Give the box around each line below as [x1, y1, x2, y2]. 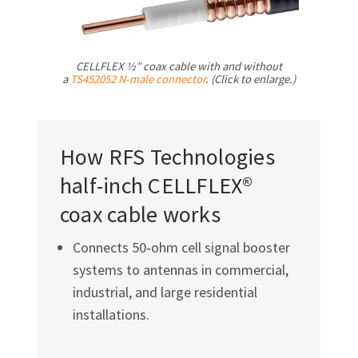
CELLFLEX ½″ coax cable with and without [76, 59, 282, 74]
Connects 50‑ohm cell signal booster [72, 238, 290, 257]
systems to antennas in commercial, [72, 261, 288, 280]
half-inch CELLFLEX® [59, 171, 253, 201]
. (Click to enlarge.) [205, 72, 296, 87]
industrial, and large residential [72, 283, 257, 302]
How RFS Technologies [59, 142, 275, 172]
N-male [118, 72, 153, 87]
